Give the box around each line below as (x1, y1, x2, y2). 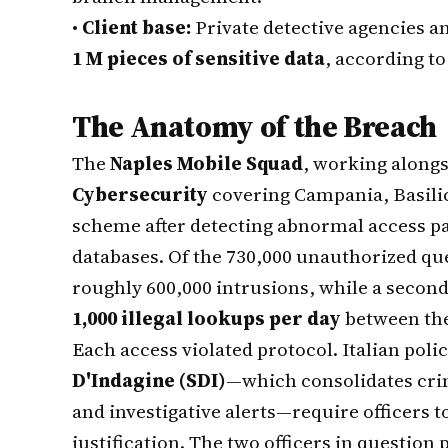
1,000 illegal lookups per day (72, 305, 341, 331)
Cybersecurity (72, 181, 208, 207)
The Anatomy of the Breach (72, 106, 437, 147)
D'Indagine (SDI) (72, 367, 226, 393)
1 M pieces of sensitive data (72, 45, 325, 71)
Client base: (82, 14, 191, 40)
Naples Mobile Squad (110, 150, 303, 176)
